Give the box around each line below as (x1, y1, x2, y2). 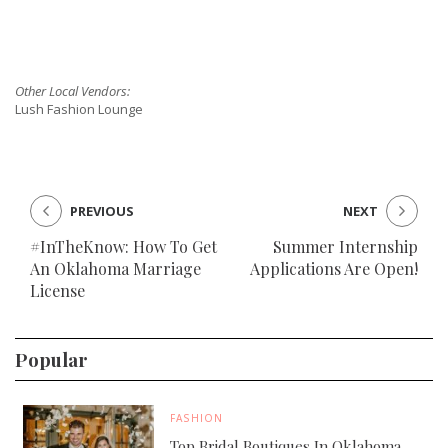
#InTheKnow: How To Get (30, 236, 217, 258)
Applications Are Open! (250, 258, 418, 280)
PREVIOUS (70, 202, 134, 221)
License (30, 280, 85, 302)
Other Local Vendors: (15, 82, 130, 101)
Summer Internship (273, 236, 418, 258)
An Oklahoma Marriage (30, 258, 201, 280)
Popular (15, 347, 88, 373)
